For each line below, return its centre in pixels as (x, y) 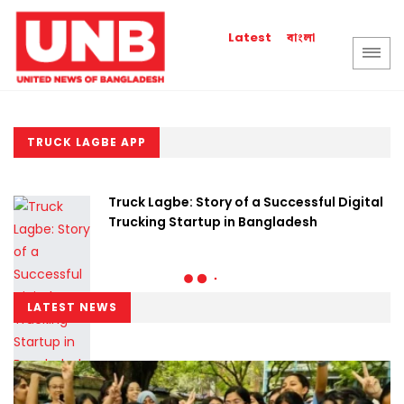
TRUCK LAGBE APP (87, 142)
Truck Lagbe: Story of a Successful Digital (246, 202)
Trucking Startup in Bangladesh (213, 222)
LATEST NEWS (72, 307)
